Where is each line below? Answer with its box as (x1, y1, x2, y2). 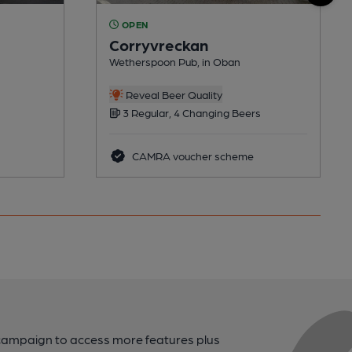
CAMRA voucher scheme (129, 148, 254, 162)
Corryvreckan (109, 35, 208, 54)
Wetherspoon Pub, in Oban (109, 54, 240, 68)
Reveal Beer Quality (123, 87, 222, 101)
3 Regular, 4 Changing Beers (120, 105, 261, 119)
